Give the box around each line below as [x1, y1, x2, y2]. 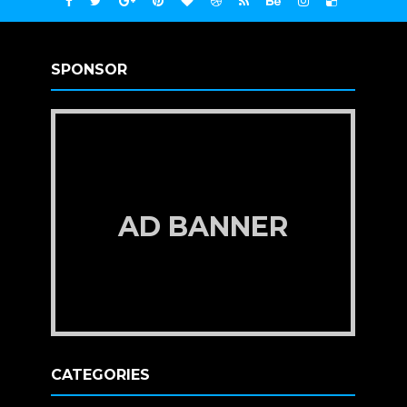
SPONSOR [51, 61, 128, 79]
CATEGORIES [51, 366, 151, 384]
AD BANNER [118, 210, 289, 244]
